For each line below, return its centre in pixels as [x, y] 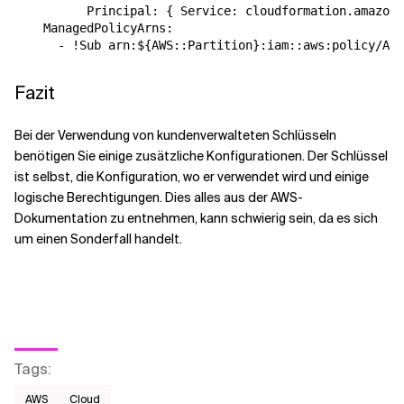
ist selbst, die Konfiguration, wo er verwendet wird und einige [192, 177]
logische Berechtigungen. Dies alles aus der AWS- [159, 197]
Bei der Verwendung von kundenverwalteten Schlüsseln [175, 135]
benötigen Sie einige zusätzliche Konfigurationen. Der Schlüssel [201, 156]
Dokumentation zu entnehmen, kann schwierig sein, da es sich [196, 218]
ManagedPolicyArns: [94, 28]
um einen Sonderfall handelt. [98, 239]
